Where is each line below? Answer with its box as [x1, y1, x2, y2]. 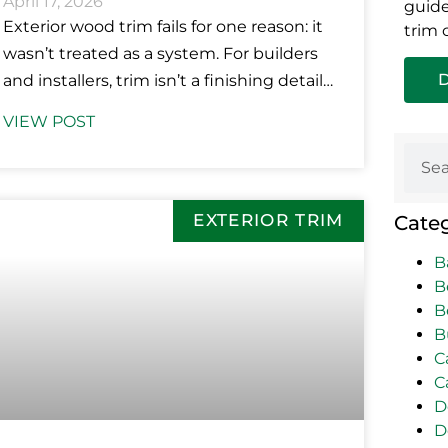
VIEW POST [2, 112, 95, 132]
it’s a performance [2, 98, 146, 118]
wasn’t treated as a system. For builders [2, 44, 318, 64]
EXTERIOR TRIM [193, 210, 344, 231]
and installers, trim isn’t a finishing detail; [2, 71, 326, 91]
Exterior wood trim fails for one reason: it [2, 17, 323, 37]
